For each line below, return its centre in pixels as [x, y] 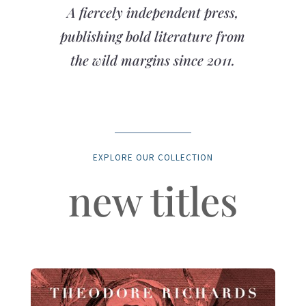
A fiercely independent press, [153, 12]
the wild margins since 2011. [153, 60]
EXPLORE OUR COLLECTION [153, 158]
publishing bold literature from [153, 36]
